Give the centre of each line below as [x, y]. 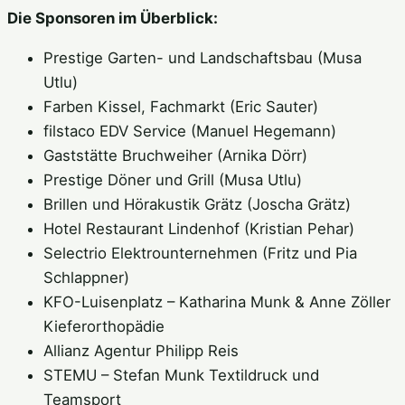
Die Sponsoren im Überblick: [113, 19]
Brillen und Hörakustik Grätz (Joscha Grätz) [197, 204]
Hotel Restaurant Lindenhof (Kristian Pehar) [199, 228]
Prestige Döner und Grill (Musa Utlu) [173, 179]
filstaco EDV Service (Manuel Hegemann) [190, 131]
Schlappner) [86, 277]
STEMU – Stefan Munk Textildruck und [181, 375]
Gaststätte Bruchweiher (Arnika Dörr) [175, 155]
